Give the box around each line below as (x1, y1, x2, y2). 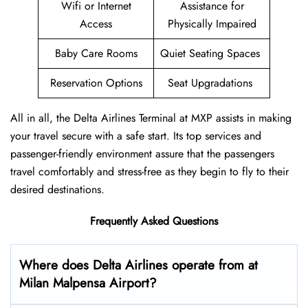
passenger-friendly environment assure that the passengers (10, 146, 274, 162)
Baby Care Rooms (54, 45, 137, 62)
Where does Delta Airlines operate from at (19, 256, 258, 275)
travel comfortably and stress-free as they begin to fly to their (10, 164, 289, 180)
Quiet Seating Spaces (160, 45, 263, 62)
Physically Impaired (167, 16, 256, 32)
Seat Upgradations (168, 75, 256, 91)
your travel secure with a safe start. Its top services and (10, 128, 261, 144)
